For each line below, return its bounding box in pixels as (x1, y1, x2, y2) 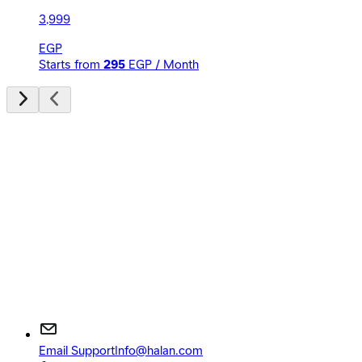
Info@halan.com (115, 343, 203, 360)
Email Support (39, 343, 115, 360)
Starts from (39, 57, 100, 74)
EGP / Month (128, 57, 199, 74)
